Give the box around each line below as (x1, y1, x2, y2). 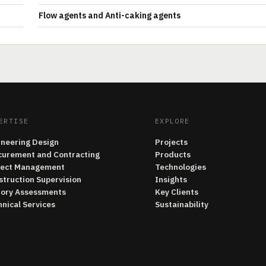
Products (154, 149, 191, 160)
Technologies (154, 161, 206, 172)
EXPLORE (154, 116, 190, 125)
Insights (154, 174, 187, 185)
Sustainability (154, 199, 208, 210)
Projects (154, 137, 188, 147)
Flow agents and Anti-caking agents (39, 10, 180, 21)
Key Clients (154, 186, 198, 197)
